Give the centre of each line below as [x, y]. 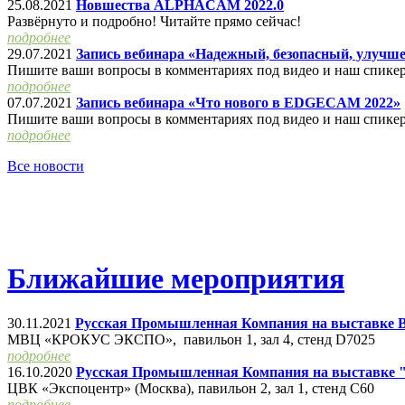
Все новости [46, 166]
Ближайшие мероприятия [176, 279]
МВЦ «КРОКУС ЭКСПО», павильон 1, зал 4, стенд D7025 [191, 339]
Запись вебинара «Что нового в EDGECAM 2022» [238, 103]
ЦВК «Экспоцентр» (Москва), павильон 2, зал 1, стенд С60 [191, 388]
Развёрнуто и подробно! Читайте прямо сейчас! [154, 22]
